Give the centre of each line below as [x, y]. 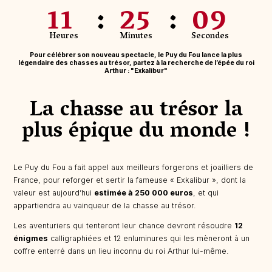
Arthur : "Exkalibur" [136, 70]
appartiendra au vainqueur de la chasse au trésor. [105, 205]
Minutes [136, 36]
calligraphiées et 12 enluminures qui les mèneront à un [149, 239]
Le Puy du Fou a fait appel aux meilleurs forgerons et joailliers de [134, 167]
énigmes [31, 239]
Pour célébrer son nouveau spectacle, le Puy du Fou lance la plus [136, 55]
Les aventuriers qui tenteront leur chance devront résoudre [124, 226]
